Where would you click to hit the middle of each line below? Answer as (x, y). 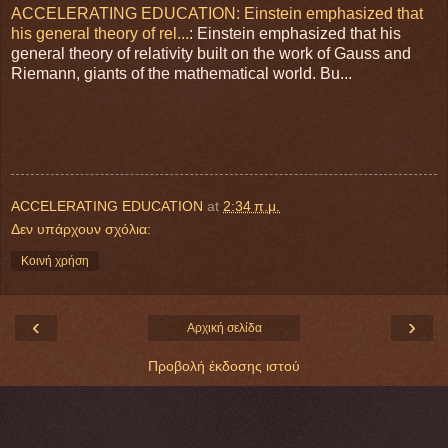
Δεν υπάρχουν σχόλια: (81, 229)
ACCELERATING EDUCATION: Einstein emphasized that (217, 14)
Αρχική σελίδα (224, 328)
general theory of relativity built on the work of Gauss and (211, 54)
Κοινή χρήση (55, 261)
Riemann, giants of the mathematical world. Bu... (181, 74)
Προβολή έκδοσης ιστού (224, 366)
